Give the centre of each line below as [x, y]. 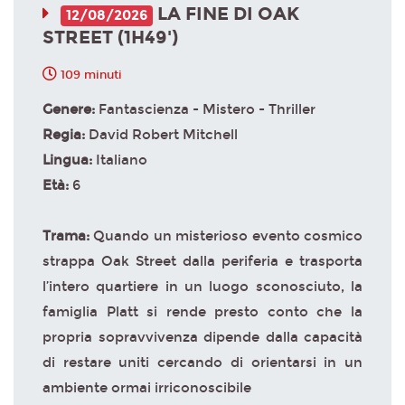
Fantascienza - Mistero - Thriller [207, 109]
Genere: [71, 109]
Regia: [66, 134]
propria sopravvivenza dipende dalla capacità [202, 337]
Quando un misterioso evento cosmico [228, 235]
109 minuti [89, 75]
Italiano [122, 160]
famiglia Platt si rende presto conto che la [202, 311]
